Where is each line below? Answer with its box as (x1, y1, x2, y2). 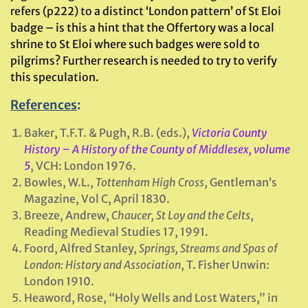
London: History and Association (24, 258, 181, 272)
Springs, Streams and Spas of (139, 241, 278, 255)
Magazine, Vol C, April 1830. (24, 192, 170, 206)
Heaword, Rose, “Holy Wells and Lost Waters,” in (24, 291, 278, 305)
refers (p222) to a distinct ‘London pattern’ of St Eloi (10, 4, 281, 18)
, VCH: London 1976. (30, 159, 136, 173)
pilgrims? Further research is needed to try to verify (10, 54, 277, 67)
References (10, 97, 77, 113)
